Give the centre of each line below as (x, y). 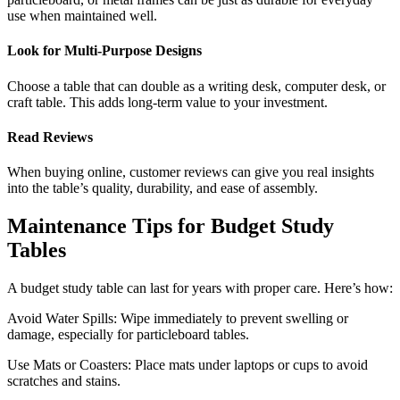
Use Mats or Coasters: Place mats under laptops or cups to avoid (187, 364)
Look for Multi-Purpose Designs (104, 51)
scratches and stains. (64, 380)
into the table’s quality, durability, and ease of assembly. (162, 188)
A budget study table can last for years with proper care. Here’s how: (200, 287)
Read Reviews (50, 137)
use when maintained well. (82, 16)
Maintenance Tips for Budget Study (171, 225)
